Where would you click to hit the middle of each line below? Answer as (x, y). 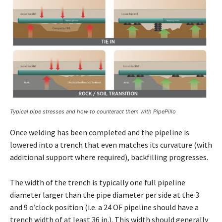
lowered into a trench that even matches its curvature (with (111, 145)
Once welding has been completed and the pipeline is (100, 133)
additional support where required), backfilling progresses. (109, 157)
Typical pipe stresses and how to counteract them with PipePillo (93, 112)
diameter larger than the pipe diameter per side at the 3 (105, 195)
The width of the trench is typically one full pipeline (98, 183)
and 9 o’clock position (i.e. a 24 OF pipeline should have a (104, 207)
